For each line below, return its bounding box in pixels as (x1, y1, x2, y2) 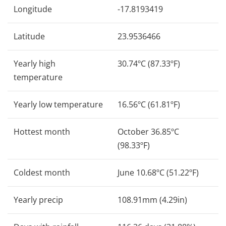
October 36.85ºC (118, 126, 179, 137)
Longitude (14, 3, 52, 15)
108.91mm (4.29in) (118, 194, 187, 205)
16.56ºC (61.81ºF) (118, 98, 180, 110)
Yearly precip (14, 194, 63, 205)
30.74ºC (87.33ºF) (118, 58, 180, 69)
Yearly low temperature (14, 98, 103, 110)
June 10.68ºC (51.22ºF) (118, 166, 199, 178)
